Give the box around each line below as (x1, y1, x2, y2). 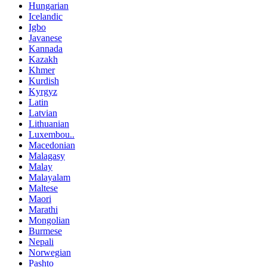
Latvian (29, 108, 57, 119)
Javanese (29, 33, 62, 44)
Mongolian (29, 215, 70, 226)
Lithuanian (29, 119, 69, 129)
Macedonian (29, 140, 75, 151)
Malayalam (29, 172, 70, 183)
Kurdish (29, 76, 59, 86)
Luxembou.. (29, 129, 74, 140)
